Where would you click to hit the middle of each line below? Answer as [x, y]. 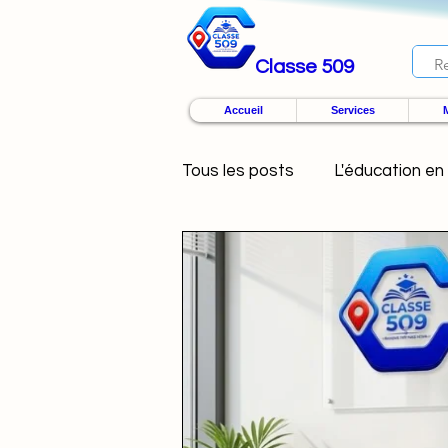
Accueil [243, 110]
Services [352, 110]
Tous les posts [238, 170]
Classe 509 [304, 67]
